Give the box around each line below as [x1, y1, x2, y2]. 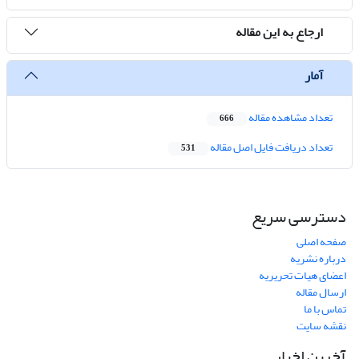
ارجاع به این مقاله [236, 19, 323, 44]
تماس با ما [304, 298, 346, 321]
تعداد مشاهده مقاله [247, 107, 333, 129]
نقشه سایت [296, 315, 346, 337]
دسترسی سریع [252, 201, 346, 233]
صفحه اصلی [296, 231, 346, 253]
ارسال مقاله [296, 281, 346, 304]
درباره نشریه [290, 248, 346, 270]
